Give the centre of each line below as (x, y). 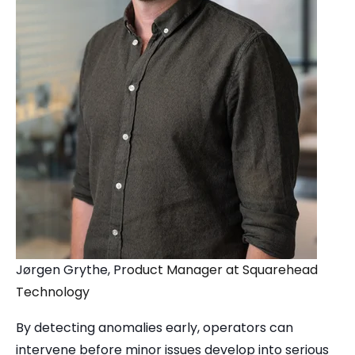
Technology (53, 292)
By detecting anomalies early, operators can (155, 328)
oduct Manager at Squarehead (222, 269)
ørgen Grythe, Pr (75, 269)
